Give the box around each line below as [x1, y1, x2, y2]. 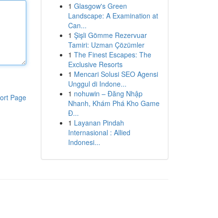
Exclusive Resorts [68, 59, 123, 69]
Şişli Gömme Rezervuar [73, 30, 147, 40]
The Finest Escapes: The [73, 50, 151, 59]
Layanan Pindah [73, 118, 124, 127]
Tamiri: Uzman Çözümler [68, 40, 145, 50]
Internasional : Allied [68, 127, 130, 137]
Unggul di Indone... [68, 79, 127, 89]
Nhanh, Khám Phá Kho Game [68, 98, 160, 108]
